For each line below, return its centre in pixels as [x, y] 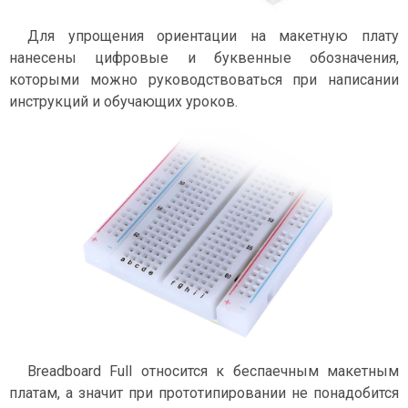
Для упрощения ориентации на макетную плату [213, 36]
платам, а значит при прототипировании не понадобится [204, 393]
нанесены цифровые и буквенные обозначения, [204, 57]
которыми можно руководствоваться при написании [204, 79]
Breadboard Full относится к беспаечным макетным [213, 372]
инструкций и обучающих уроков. [123, 101]
